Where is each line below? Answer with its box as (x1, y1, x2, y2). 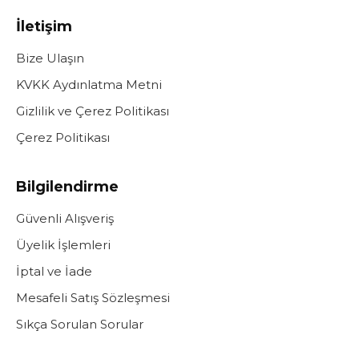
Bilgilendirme (16, 177, 119, 196)
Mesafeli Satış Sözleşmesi (16, 289, 170, 305)
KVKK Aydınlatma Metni (16, 76, 162, 92)
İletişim (16, 17, 72, 35)
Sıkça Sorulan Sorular (16, 316, 143, 332)
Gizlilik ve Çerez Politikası (16, 103, 169, 119)
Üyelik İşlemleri (16, 236, 111, 252)
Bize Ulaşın (16, 50, 84, 66)
